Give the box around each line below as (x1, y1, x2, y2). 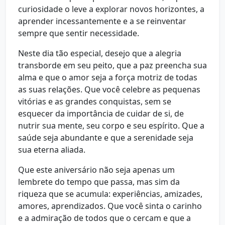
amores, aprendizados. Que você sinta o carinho (18, 200, 202, 211)
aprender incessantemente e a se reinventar (18, 16, 186, 27)
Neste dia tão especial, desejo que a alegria (18, 48, 181, 59)
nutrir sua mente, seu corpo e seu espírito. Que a (18, 120, 204, 131)
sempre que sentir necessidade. (18, 28, 139, 39)
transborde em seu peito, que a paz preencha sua (18, 60, 207, 71)
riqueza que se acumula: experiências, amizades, (18, 188, 202, 199)
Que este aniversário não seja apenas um (18, 164, 175, 175)
